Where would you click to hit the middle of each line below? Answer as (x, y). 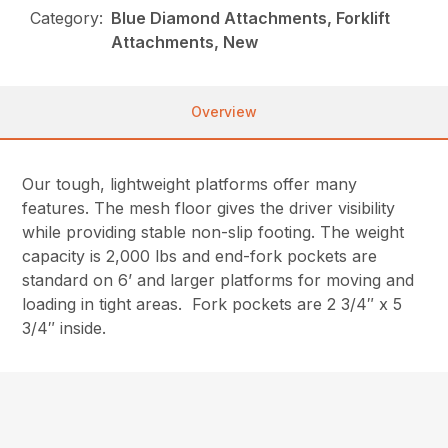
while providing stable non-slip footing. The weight (213, 232)
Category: (67, 18)
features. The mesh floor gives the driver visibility (209, 208)
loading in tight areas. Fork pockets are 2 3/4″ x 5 (212, 304)
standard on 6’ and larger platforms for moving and (218, 280)
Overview (224, 112)
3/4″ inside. (64, 328)
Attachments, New (185, 42)
